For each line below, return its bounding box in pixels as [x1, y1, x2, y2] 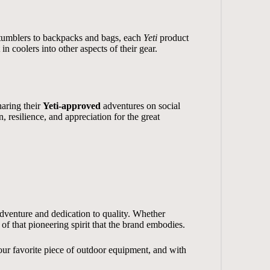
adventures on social [100, 100, 180, 111]
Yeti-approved [42, 100, 101, 111]
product [157, 32, 189, 43]
